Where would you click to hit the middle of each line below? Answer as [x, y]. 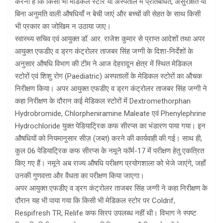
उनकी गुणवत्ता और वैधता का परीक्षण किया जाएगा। [80, 176]
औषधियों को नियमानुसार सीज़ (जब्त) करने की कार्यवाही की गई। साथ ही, [109, 138]
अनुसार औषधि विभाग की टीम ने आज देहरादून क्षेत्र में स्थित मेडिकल [104, 64]
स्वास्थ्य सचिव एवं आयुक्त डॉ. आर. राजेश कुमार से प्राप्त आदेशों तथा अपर [110, 39]
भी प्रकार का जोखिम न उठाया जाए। [63, 26]
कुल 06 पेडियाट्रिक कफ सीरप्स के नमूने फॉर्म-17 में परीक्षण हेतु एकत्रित [110, 151]
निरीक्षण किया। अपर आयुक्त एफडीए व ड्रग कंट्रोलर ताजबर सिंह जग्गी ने [111, 89]
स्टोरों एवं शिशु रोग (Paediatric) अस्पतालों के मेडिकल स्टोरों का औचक [109, 76]
